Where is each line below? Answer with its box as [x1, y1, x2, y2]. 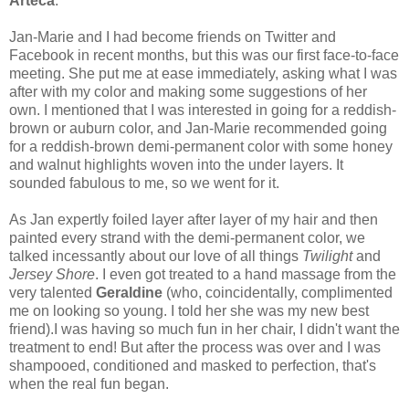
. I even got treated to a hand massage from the [95, 266, 396, 282]
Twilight [302, 247, 352, 264]
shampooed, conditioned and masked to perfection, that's [9, 357, 376, 373]
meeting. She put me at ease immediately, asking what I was [9, 65, 397, 81]
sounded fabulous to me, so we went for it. [9, 174, 279, 191]
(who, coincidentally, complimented [163, 284, 393, 300]
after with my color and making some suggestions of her [9, 83, 367, 100]
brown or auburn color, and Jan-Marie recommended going [9, 120, 387, 136]
